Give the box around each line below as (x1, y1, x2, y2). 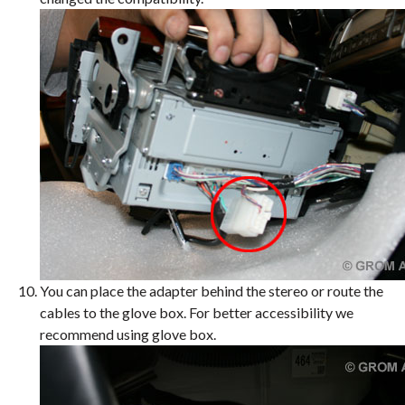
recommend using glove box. (40, 325, 216, 343)
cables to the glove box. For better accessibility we (40, 304, 353, 321)
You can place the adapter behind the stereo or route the (40, 282, 383, 299)
